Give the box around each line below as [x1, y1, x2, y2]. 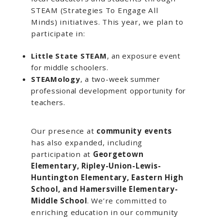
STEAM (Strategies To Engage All [31, 5, 158, 15]
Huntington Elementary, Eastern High [31, 172, 184, 183]
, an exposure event [107, 51, 181, 61]
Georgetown [93, 149, 144, 159]
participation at [31, 149, 93, 159]
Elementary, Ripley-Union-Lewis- [31, 161, 161, 171]
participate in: [31, 28, 85, 38]
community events [96, 126, 172, 136]
